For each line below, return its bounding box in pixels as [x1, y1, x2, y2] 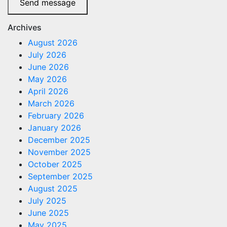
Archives [8, 22, 42, 32]
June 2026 [28, 62, 69, 72]
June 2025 [28, 208, 69, 218]
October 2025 [28, 159, 82, 169]
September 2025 [28, 171, 93, 181]
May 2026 [28, 74, 67, 84]
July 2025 [28, 196, 66, 206]
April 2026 [28, 86, 68, 96]
